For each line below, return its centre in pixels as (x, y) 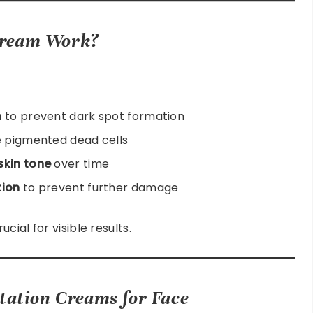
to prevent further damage (99, 187)
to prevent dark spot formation (93, 116)
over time (80, 163)
